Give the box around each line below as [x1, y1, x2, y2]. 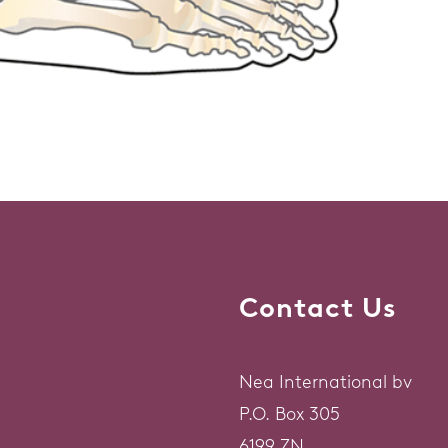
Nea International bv [239, 370, 412, 393]
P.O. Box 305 [239, 402, 340, 425]
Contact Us [239, 291, 396, 325]
